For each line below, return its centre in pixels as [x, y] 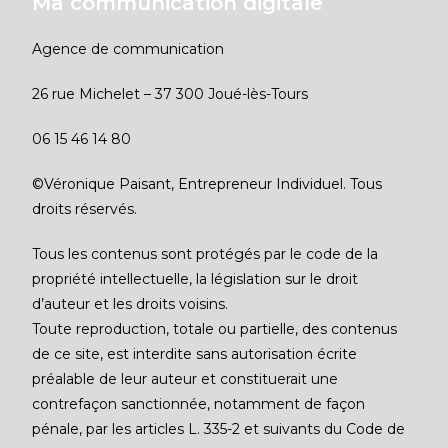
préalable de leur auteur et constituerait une [185, 379]
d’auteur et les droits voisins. [130, 304]
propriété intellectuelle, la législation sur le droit [195, 279]
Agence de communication [128, 49]
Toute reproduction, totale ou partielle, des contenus [215, 329]
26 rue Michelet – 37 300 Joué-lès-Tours [170, 94]
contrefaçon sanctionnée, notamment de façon [199, 404]
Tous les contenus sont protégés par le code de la [205, 254]
